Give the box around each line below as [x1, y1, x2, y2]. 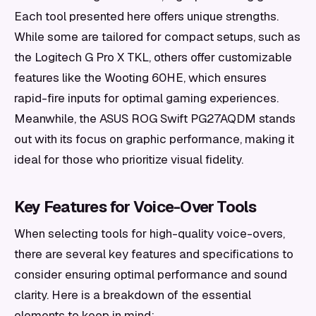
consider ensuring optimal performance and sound [14, 267, 287, 282]
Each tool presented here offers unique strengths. [14, 8, 279, 24]
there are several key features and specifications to [14, 246, 293, 262]
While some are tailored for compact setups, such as [14, 29, 300, 44]
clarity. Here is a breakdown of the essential [14, 287, 251, 303]
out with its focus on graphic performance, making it [14, 131, 294, 147]
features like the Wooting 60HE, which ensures [14, 70, 267, 85]
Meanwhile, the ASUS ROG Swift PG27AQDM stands [14, 111, 296, 126]
